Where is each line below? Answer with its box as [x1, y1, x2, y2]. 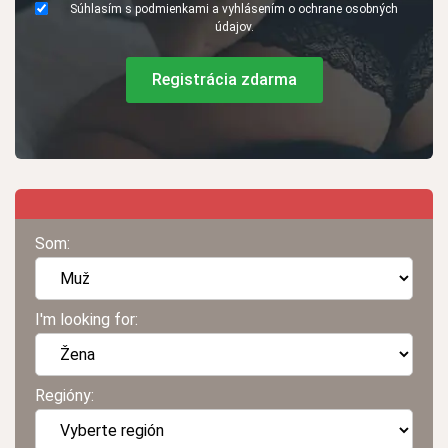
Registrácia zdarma [151, 70, 297, 90]
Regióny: [35, 386, 94, 406]
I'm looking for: [35, 310, 138, 330]
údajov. [214, 20, 254, 35]
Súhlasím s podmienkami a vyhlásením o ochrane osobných [70, 2, 398, 17]
